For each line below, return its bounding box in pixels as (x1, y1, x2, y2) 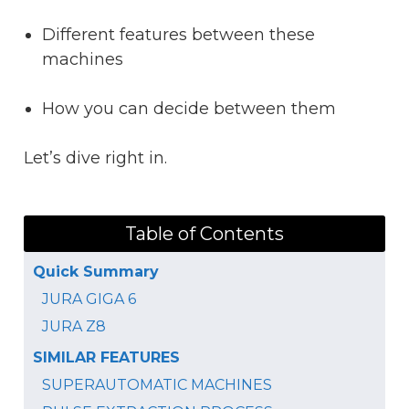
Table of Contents (125, 222, 284, 245)
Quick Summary (33, 262, 159, 280)
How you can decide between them (42, 98, 336, 119)
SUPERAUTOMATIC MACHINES (42, 375, 272, 393)
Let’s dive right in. (24, 147, 172, 168)
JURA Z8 (42, 317, 106, 335)
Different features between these (42, 24, 315, 45)
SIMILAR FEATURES (33, 348, 180, 366)
